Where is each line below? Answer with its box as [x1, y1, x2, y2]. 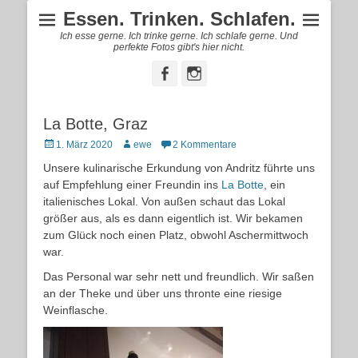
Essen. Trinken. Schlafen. [62, 8, 296, 30]
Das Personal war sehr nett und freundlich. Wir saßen [43, 270, 314, 283]
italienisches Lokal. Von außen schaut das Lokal [43, 195, 285, 208]
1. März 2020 [56, 139, 113, 150]
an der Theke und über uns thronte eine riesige [43, 287, 282, 300]
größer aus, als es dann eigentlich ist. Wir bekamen [43, 212, 303, 225]
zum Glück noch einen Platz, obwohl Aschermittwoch [43, 229, 308, 241]
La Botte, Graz [43, 115, 148, 133]
